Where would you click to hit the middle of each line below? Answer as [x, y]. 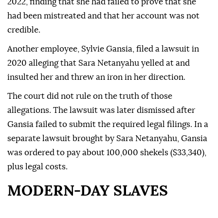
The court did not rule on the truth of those [90, 96]
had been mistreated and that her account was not [103, 16]
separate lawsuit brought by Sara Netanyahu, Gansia [107, 139]
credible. [24, 30]
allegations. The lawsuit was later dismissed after [101, 110]
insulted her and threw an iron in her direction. [96, 77]
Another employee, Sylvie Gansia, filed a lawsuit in [103, 49]
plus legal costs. [37, 167]
